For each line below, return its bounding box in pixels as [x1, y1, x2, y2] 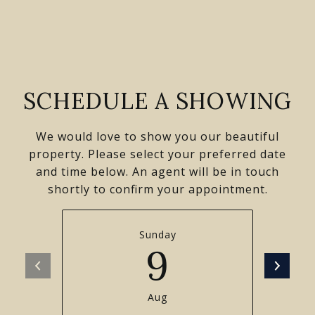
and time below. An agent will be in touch [36, 164, 279, 179]
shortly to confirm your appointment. [47, 181, 268, 197]
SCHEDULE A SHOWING [23, 86, 292, 115]
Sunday [139, 228, 176, 241]
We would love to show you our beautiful [36, 129, 279, 144]
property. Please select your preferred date [29, 146, 286, 162]
